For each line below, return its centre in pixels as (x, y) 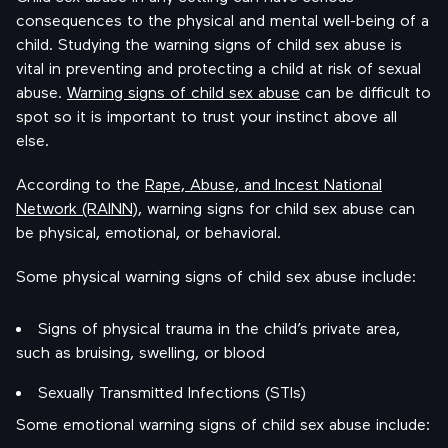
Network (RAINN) (77, 207)
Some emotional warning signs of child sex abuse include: (223, 423)
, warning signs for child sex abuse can (276, 207)
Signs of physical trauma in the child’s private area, (219, 327)
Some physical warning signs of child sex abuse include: (216, 275)
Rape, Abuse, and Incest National (263, 183)
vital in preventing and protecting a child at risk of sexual (218, 67)
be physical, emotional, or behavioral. (148, 231)
